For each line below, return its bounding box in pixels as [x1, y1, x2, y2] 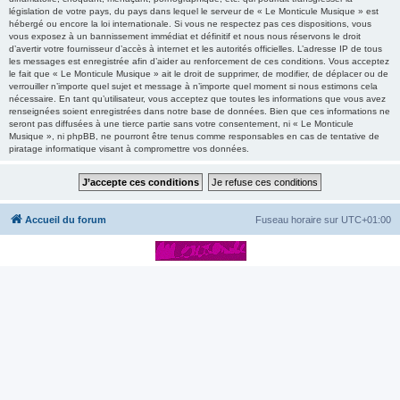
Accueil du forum [25, 214, 106, 225]
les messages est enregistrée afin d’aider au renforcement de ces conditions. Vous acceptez [9, 56, 389, 66]
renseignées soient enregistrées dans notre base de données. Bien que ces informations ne [9, 106, 390, 116]
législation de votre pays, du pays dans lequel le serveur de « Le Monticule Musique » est [9, 6, 379, 16]
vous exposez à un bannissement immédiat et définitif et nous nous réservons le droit [9, 31, 361, 41]
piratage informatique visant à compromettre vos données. [9, 144, 249, 154]
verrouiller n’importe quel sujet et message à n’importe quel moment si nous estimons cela [9, 81, 378, 91]
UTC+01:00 [341, 214, 391, 225]
